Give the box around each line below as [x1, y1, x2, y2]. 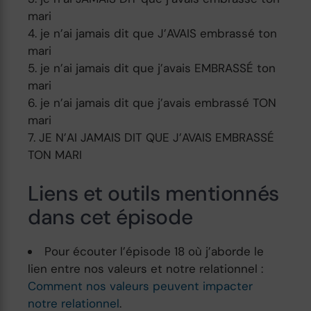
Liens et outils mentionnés [28, 179, 279, 207]
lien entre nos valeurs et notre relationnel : [28, 260, 264, 276]
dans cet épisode [28, 203, 193, 230]
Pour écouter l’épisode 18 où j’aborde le [44, 243, 264, 259]
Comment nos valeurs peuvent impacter [28, 278, 253, 294]
